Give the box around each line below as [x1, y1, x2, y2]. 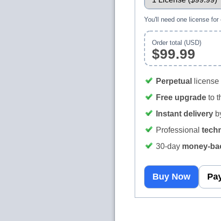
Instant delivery [156, 110, 213, 118]
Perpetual [156, 77, 192, 85]
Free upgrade [156, 93, 206, 102]
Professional [156, 126, 202, 134]
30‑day [156, 142, 182, 150]
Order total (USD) [152, 39, 201, 46]
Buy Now [152, 172, 190, 182]
